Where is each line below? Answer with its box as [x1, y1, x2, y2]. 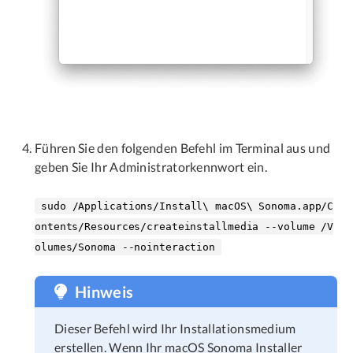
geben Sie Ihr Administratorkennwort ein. [35, 159, 267, 175]
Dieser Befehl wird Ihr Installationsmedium [54, 321, 296, 336]
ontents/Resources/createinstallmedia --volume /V [35, 221, 334, 233]
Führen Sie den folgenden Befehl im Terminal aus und [35, 140, 331, 156]
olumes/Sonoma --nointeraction [35, 241, 216, 254]
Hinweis [75, 282, 134, 302]
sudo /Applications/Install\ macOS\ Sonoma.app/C [41, 200, 334, 213]
